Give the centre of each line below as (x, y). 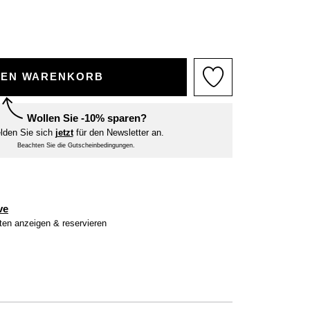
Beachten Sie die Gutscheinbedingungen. (76, 145)
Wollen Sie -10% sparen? (87, 118)
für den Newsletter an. (118, 132)
